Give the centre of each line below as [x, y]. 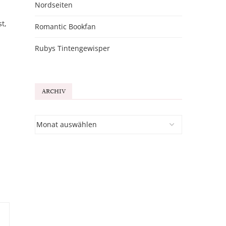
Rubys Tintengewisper [72, 48]
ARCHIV [53, 92]
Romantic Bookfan [65, 27]
